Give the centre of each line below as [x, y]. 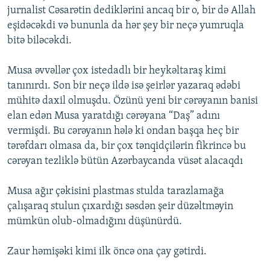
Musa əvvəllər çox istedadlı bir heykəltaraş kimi [117, 71]
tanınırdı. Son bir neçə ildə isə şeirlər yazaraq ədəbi [124, 86]
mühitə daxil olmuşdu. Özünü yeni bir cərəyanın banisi [133, 101]
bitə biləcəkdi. [39, 41]
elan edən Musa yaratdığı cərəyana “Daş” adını [114, 116]
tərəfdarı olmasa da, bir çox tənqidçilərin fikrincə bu [127, 146]
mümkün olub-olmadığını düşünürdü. [95, 222]
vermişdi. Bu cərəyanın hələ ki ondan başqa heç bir [123, 131]
